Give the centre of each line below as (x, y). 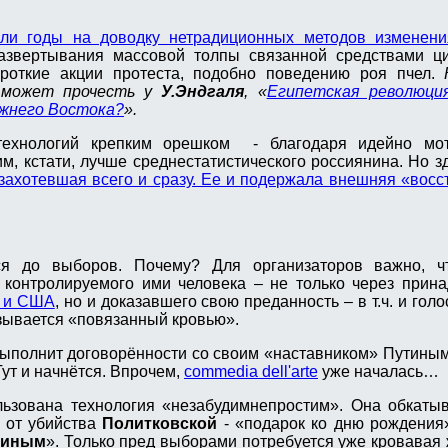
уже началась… (378, 372)
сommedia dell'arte (251, 372)
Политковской (160, 424)
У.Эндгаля (203, 92)
